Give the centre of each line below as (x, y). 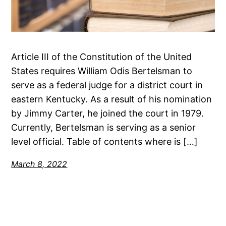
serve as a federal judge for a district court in (107, 85)
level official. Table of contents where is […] (105, 141)
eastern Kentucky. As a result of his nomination (112, 99)
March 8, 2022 (39, 164)
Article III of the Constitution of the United (102, 56)
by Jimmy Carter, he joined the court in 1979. (108, 113)
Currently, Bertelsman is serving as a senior (104, 127)
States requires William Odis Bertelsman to (102, 71)
